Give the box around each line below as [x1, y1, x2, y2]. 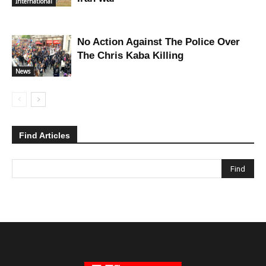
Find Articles [19, 131, 70, 141]
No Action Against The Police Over [77, 36, 240, 48]
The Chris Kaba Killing [77, 50, 183, 62]
